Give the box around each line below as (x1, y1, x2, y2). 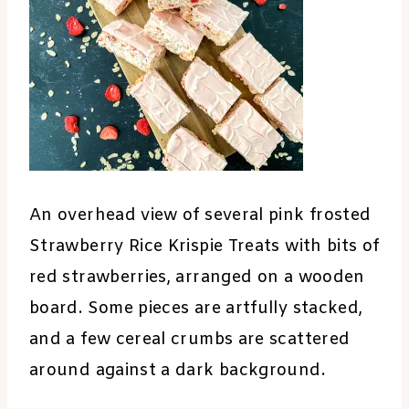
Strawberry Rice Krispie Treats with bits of (29, 236, 380, 258)
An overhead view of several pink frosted (29, 204, 372, 227)
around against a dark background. (29, 360, 325, 383)
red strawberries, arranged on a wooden (29, 267, 365, 289)
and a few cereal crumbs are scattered (29, 329, 351, 351)
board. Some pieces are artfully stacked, (29, 298, 363, 320)
